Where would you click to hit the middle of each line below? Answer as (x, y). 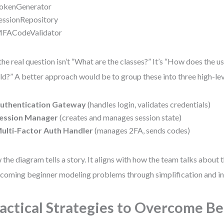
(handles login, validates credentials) (148, 104)
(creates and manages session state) (120, 117)
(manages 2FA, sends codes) (142, 130)
